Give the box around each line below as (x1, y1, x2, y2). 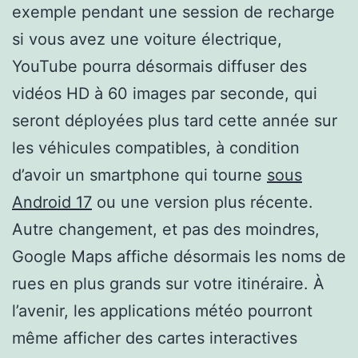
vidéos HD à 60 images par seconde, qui (12, 83, 317, 103)
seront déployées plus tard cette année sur (12, 110, 337, 130)
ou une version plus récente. (92, 192, 313, 212)
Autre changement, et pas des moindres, (12, 219, 320, 239)
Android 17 (12, 192, 92, 212)
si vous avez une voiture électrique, (12, 29, 282, 49)
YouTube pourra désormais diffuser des (12, 56, 307, 76)
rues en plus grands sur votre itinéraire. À (12, 273, 324, 293)
